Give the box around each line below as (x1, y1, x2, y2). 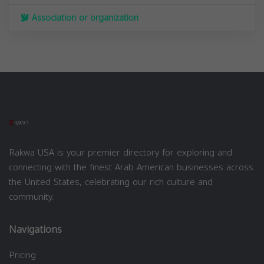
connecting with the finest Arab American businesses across (9, 159, 253, 176)
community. (9, 188, 54, 205)
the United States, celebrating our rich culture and (9, 173, 213, 190)
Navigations (9, 220, 62, 239)
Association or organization (29, 9, 138, 26)
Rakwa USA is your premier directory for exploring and (9, 144, 232, 161)
